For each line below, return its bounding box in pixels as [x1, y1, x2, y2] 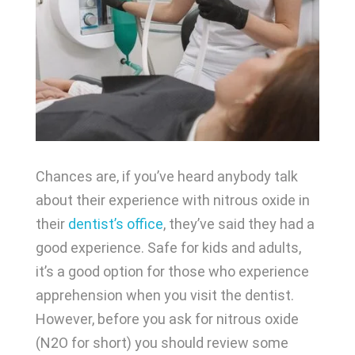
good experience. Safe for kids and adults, [35, 239, 301, 257]
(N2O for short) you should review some [35, 334, 288, 352]
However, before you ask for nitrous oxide [35, 311, 299, 328]
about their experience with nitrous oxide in [35, 192, 310, 209]
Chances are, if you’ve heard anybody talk [35, 168, 298, 185]
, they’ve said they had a [162, 216, 315, 233]
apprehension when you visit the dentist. [35, 287, 294, 304]
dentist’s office [67, 216, 163, 233]
